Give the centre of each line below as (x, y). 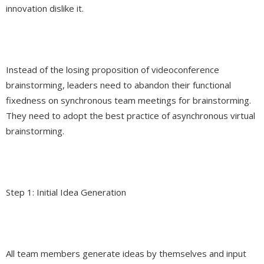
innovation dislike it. (45, 9)
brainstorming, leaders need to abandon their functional (118, 85)
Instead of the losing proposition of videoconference (113, 70)
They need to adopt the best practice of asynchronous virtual (131, 116)
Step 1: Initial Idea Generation (66, 192)
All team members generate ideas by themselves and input (126, 254)
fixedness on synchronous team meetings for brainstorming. (128, 100)
